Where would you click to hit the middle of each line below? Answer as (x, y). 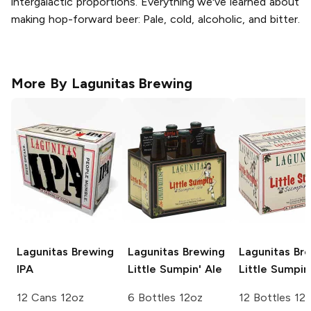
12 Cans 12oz (50, 298)
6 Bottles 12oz (165, 298)
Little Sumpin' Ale (175, 269)
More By (41, 84)
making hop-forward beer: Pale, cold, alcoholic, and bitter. (155, 19)
